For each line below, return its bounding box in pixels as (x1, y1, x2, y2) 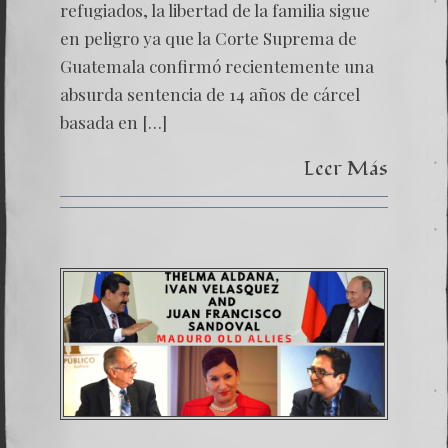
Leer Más (304, 154, 388, 183)
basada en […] (60, 111, 167, 133)
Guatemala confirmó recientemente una (60, 55, 374, 77)
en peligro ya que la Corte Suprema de (60, 27, 357, 49)
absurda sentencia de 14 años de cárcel (60, 83, 360, 105)
